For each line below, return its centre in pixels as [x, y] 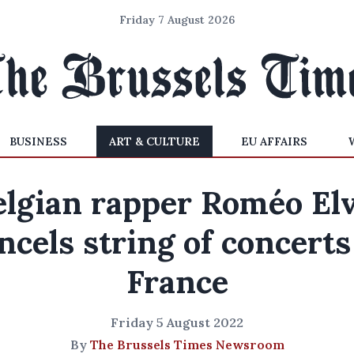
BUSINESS [39, 141]
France [177, 282]
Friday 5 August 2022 [177, 322]
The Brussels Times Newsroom [187, 345]
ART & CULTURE [154, 141]
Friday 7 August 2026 [177, 20]
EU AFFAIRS [274, 141]
